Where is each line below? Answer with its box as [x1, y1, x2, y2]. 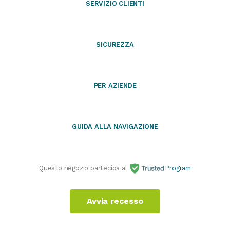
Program [163, 164, 191, 172]
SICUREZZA [96, 41, 134, 49]
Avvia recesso [87, 196, 143, 206]
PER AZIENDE [93, 82, 137, 89]
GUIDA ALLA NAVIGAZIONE [72, 122, 158, 130]
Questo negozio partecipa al [39, 164, 129, 172]
